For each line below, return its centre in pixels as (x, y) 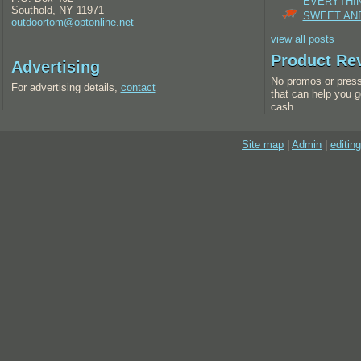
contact (138, 87)
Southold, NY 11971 (57, 10)
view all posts (302, 39)
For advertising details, (66, 87)
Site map (263, 145)
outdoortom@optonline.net (72, 22)
